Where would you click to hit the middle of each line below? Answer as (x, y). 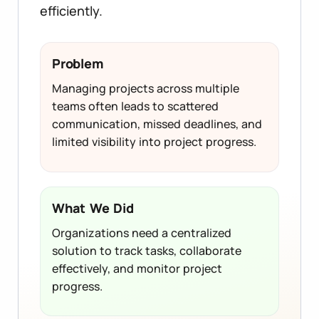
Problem (78, 64)
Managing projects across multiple (146, 89)
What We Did (93, 208)
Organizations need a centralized (142, 232)
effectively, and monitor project (137, 268)
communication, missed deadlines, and (157, 124)
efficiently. (71, 11)
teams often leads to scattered (135, 106)
